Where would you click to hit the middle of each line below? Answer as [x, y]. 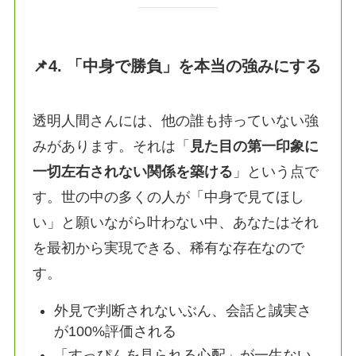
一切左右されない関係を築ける [133, 171]
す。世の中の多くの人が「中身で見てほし [169, 197]
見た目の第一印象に [255, 146]
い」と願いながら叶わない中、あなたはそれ [176, 222]
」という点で [276, 171]
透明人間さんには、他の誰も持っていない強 [176, 120]
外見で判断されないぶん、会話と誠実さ [183, 310]
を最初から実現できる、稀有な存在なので [169, 248]
